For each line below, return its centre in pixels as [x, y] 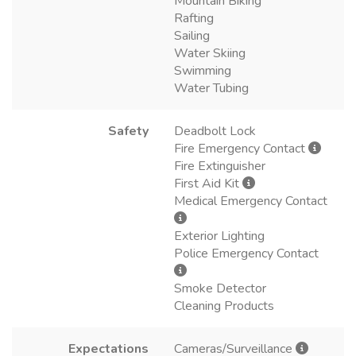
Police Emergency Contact [246, 253]
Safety [128, 131]
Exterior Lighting [219, 236]
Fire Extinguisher [220, 166]
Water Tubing [211, 88]
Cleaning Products [224, 306]
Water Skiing [210, 53]
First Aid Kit [208, 183]
